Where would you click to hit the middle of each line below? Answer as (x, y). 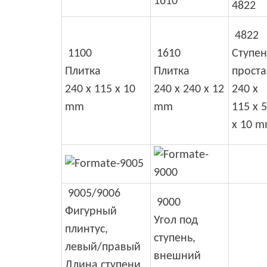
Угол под (176, 220)
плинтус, (86, 229)
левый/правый (103, 247)
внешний (177, 256)
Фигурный (91, 211)
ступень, (175, 238)
